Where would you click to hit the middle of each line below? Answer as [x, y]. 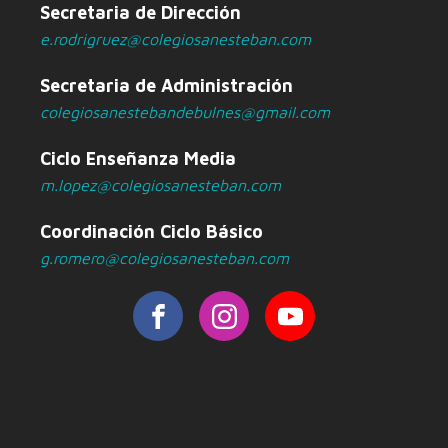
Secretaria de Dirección [140, 13]
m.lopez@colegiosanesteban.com [160, 185]
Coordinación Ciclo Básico [151, 232]
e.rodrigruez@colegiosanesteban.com [175, 39]
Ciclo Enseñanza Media [138, 159]
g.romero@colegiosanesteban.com [164, 258]
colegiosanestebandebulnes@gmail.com [185, 112]
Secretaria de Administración [166, 86]
